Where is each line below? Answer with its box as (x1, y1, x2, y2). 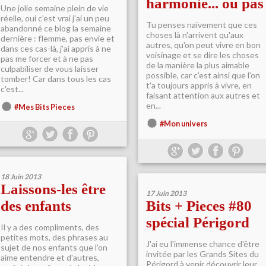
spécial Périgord (146, 214, 249, 230)
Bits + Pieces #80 (146, 198, 252, 214)
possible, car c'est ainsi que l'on (146, 70, 260, 80)
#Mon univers (160, 119, 207, 128)
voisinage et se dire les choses (146, 50, 259, 60)
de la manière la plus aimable (146, 60, 249, 70)
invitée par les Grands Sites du (146, 249, 259, 259)
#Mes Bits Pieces (14, 103, 75, 112)
